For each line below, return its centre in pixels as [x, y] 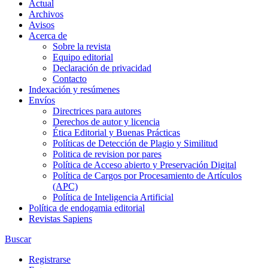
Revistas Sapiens [60, 218]
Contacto [70, 78]
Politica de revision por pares [107, 154]
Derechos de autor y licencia [106, 121]
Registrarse [50, 259]
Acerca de [48, 35]
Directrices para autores [97, 111]
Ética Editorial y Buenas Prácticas [116, 132]
